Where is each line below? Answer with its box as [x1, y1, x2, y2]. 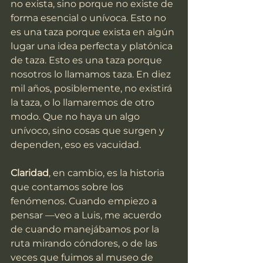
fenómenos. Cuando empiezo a [11, 195, 159, 207]
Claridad [11, 167, 49, 179]
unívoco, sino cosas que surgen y [11, 125, 167, 137]
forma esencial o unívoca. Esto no [11, 12, 168, 24]
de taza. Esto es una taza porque [11, 55, 164, 66]
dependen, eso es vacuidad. [11, 139, 141, 151]
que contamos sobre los [11, 181, 126, 193]
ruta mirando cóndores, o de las [11, 238, 160, 249]
